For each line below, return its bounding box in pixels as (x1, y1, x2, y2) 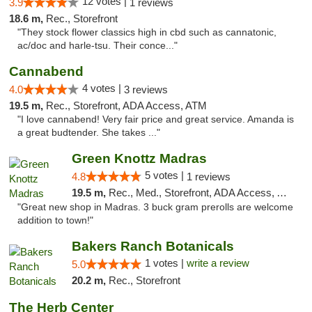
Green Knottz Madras (71, 151, 207, 166)
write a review (186, 257, 249, 269)
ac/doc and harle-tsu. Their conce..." (17, 40, 178, 51)
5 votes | (144, 169, 187, 181)
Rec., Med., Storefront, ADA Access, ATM (108, 187, 276, 198)
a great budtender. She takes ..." (17, 127, 160, 138)
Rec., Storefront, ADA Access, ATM (46, 100, 207, 111)
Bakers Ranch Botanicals (71, 239, 234, 253)
